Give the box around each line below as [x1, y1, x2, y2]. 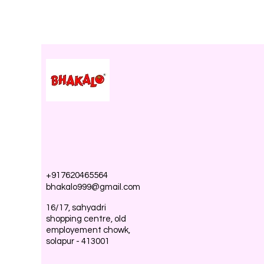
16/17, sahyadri [46, 203, 106, 213]
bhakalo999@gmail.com [46, 183, 140, 192]
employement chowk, [46, 226, 130, 235]
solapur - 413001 [46, 237, 110, 246]
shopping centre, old [46, 214, 126, 224]
